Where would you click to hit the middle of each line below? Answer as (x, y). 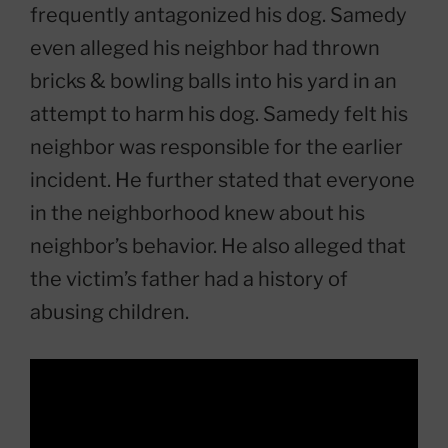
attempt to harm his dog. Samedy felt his (219, 114)
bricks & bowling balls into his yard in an (213, 81)
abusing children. (109, 312)
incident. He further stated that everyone (222, 180)
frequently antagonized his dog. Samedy (218, 15)
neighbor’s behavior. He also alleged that (218, 246)
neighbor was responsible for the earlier (216, 147)
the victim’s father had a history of (189, 279)
